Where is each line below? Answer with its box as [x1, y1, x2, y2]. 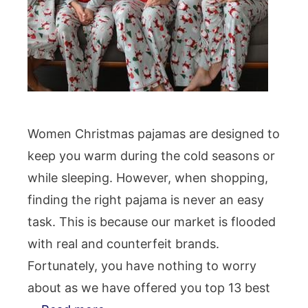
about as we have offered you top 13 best [27, 280, 270, 295]
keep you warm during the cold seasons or [27, 148, 275, 163]
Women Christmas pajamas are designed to [27, 126, 280, 141]
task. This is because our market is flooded [27, 214, 276, 229]
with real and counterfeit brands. [27, 236, 219, 251]
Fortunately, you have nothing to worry [27, 258, 256, 273]
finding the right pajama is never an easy [27, 192, 264, 207]
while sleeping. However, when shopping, [27, 170, 268, 185]
